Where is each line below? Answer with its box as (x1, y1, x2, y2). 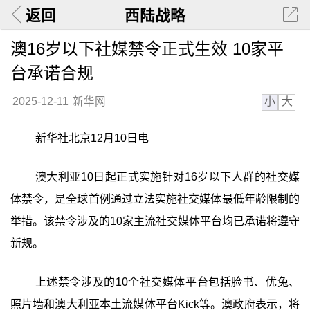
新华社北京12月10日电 (35, 132, 149, 145)
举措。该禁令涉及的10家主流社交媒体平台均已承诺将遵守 (10, 215, 300, 227)
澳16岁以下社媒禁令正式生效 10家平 (10, 39, 284, 58)
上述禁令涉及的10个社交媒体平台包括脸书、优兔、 (35, 275, 300, 288)
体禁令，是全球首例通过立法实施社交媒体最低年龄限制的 (10, 192, 300, 205)
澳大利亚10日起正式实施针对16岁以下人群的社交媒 (35, 170, 300, 183)
